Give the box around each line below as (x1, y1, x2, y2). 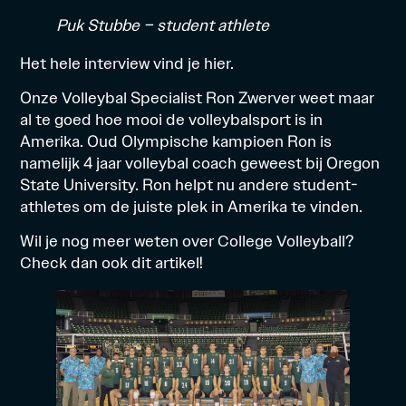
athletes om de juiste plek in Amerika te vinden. (20, 194, 363, 217)
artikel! (151, 251, 204, 275)
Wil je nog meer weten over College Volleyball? (20, 229, 355, 253)
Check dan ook (20, 251, 132, 275)
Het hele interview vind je (20, 51, 205, 74)
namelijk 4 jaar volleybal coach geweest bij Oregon (20, 150, 381, 174)
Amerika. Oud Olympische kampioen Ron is (20, 129, 333, 152)
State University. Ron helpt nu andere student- (20, 172, 359, 196)
